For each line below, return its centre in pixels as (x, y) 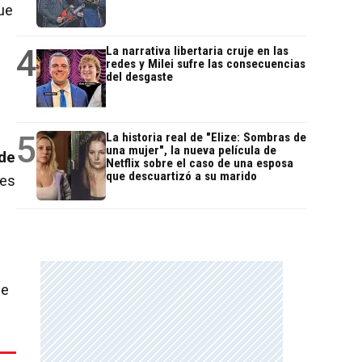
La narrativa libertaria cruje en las (197, 51)
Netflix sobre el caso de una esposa (200, 164)
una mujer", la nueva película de (191, 151)
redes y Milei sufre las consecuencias (206, 64)
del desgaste (139, 77)
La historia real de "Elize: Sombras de (206, 138)
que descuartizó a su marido (181, 177)
